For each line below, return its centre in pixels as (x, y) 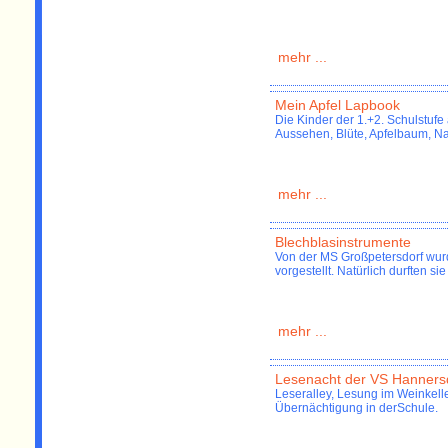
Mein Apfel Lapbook (337, 105)
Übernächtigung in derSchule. (356, 408)
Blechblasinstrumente (343, 242)
